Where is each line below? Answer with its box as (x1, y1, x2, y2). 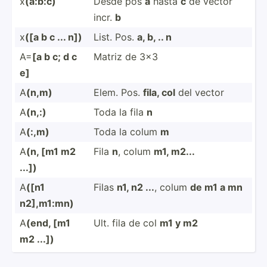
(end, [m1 (26, 216, 70, 229)
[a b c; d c (32, 50, 77, 63)
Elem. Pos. (94, 86, 143, 98)
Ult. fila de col (94, 216, 160, 229)
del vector (175, 86, 224, 98)
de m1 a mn (190, 181, 243, 193)
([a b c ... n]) (25, 30, 82, 43)
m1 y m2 (160, 216, 198, 229)
